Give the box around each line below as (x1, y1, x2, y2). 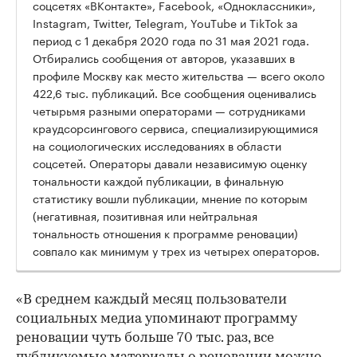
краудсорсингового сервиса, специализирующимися (33, 118, 318, 136)
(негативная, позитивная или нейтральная (33, 206, 257, 224)
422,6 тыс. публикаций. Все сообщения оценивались (33, 83, 316, 101)
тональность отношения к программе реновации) (33, 223, 298, 241)
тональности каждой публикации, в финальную (33, 171, 284, 189)
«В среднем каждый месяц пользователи (16, 292, 287, 307)
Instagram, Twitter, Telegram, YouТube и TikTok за (33, 13, 298, 31)
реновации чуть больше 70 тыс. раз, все (16, 331, 274, 345)
